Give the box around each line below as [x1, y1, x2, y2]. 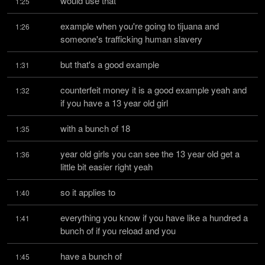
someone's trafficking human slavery [60, 33, 202, 45]
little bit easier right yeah [60, 160, 153, 173]
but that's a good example [60, 58, 159, 70]
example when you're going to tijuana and [60, 20, 219, 32]
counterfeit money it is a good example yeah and [60, 83, 247, 96]
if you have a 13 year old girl [60, 96, 168, 109]
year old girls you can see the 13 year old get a [60, 147, 240, 160]
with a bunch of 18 [60, 122, 130, 134]
